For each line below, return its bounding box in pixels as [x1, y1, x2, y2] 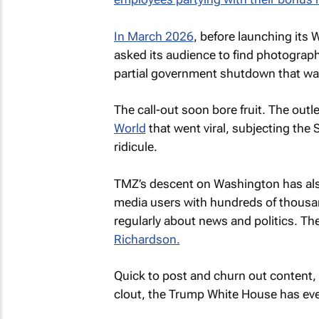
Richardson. [113, 231, 180, 246]
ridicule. [113, 140, 157, 154]
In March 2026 [113, 28, 194, 43]
